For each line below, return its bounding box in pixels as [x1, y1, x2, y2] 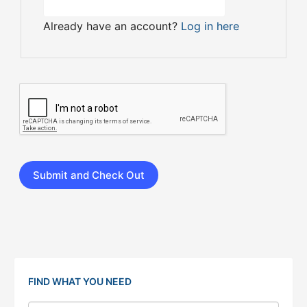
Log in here [180, 19, 239, 33]
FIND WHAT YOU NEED [28, 275, 132, 287]
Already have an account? [42, 19, 181, 33]
